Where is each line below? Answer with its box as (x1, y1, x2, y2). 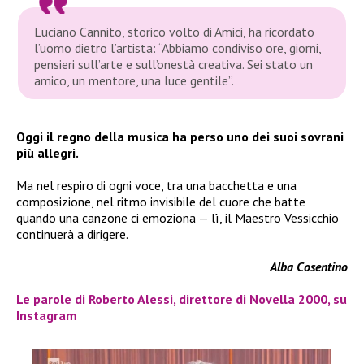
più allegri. (16, 144, 79, 161)
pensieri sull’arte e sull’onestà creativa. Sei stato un (34, 55, 314, 72)
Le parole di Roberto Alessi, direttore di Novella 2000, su (16, 290, 347, 307)
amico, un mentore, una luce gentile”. (34, 71, 235, 89)
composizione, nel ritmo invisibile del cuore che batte (16, 193, 305, 210)
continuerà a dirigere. (16, 225, 128, 242)
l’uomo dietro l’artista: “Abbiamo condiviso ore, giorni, (34, 39, 322, 56)
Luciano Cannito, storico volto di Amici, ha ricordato (34, 23, 315, 40)
